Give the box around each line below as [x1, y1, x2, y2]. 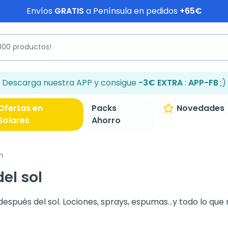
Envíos [26, 5, 54, 17]
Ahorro [92, 115, 121, 126]
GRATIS [54, 5, 84, 17]
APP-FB [188, 77, 218, 89]
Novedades [176, 102, 224, 114]
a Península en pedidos [83, 5, 180, 17]
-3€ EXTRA [138, 77, 183, 89]
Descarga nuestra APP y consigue [2, 77, 138, 89]
